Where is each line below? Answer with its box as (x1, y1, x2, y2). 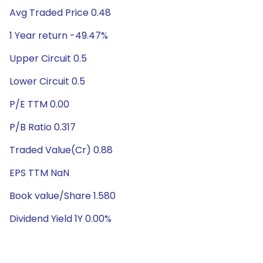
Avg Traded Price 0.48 (9, 6, 111, 19)
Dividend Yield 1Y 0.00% (9, 212, 112, 225)
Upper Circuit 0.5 (9, 52, 87, 65)
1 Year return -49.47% (9, 29, 108, 42)
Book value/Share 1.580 (9, 189, 116, 203)
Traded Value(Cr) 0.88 (9, 143, 113, 157)
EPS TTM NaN (9, 166, 69, 180)
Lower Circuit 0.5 (9, 75, 85, 88)
